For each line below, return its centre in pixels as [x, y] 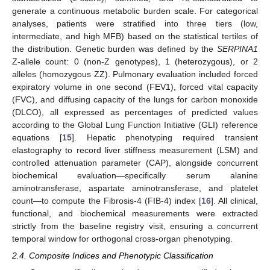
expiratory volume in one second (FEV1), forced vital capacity [135, 86]
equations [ [37, 137]
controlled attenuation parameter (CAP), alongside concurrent [135, 162]
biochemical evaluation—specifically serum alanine [135, 175]
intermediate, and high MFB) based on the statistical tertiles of [135, 36]
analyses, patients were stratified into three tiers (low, [135, 23]
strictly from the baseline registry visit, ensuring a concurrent [135, 226]
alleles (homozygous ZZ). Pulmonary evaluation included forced [135, 74]
